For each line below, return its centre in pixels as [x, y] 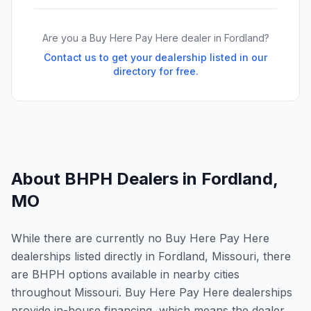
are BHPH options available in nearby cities [125, 274]
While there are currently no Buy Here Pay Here [140, 238]
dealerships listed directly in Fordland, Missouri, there [151, 256]
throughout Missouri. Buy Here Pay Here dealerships [152, 292]
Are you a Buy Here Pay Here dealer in [133, 38]
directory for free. [155, 71]
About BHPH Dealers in [106, 179]
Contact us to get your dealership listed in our [155, 57]
